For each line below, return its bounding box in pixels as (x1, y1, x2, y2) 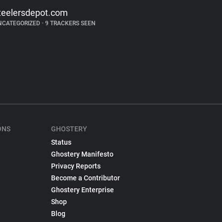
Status (51, 138, 71, 146)
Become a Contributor (51, 174, 120, 182)
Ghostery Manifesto (51, 150, 113, 158)
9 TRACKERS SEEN (43, 20, 96, 27)
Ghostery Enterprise (51, 186, 114, 194)
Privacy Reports (51, 162, 101, 170)
